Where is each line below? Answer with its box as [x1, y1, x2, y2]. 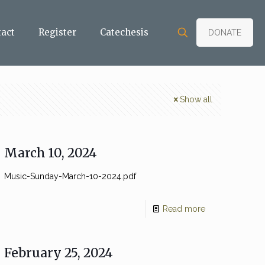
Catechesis [100, 27, 148, 38]
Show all [180, 95, 212, 104]
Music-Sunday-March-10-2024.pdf [4, 172, 137, 181]
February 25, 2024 [4, 245, 114, 261]
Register [38, 27, 76, 38]
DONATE [208, 28, 241, 37]
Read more [162, 204, 205, 214]
